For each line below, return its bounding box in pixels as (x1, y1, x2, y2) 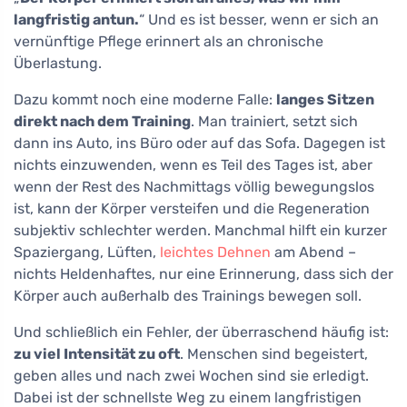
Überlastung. (14, 55, 102, 73)
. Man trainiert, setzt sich (191, 113, 358, 131)
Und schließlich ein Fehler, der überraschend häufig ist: (14, 323, 389, 342)
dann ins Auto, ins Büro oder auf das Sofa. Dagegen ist (14, 134, 385, 153)
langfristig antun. (14, 11, 139, 29)
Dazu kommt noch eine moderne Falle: (14, 91, 276, 109)
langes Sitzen (276, 91, 374, 109)
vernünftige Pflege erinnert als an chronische (14, 33, 323, 51)
